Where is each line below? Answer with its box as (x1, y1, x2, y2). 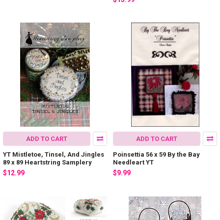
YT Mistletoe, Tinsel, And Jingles (3, 151, 104, 159)
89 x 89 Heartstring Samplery (3, 159, 92, 166)
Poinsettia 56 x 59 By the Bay (113, 151, 200, 159)
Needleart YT (113, 159, 154, 166)
